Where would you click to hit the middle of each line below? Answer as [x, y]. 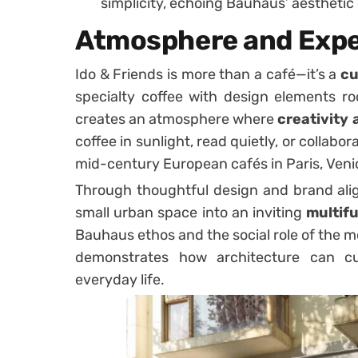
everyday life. [120, 280]
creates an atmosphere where [177, 119]
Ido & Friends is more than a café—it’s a [208, 74]
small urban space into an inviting [191, 213]
